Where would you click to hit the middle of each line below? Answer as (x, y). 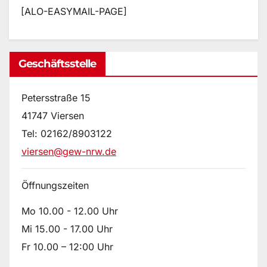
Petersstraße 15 (56, 98)
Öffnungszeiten (55, 185)
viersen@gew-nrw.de (69, 152)
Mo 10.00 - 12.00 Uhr (70, 211)
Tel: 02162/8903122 (67, 134)
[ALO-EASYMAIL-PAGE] (74, 11)
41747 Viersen (53, 116)
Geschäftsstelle (58, 64)
